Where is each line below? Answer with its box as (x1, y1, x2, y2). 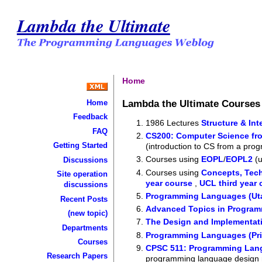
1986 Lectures (146, 118, 202, 127)
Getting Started (53, 141, 108, 150)
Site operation (56, 170, 108, 179)
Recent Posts (60, 194, 108, 204)
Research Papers (46, 251, 108, 261)
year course (146, 178, 195, 188)
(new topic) (67, 209, 108, 218)
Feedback (73, 112, 108, 122)
